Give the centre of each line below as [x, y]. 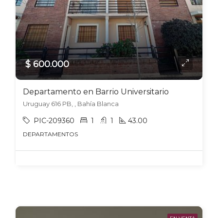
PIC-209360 [54, 121]
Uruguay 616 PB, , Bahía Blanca [71, 104]
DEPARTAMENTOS [50, 134]
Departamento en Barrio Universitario [96, 92]
